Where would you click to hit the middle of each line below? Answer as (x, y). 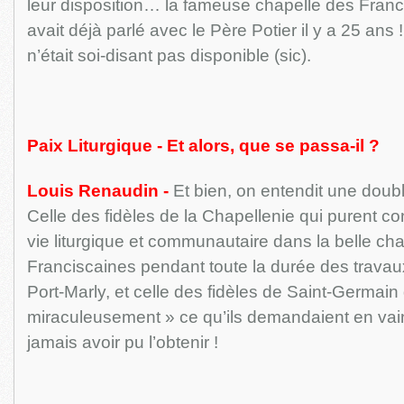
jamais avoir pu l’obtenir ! (122, 342)
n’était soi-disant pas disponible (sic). (169, 55)
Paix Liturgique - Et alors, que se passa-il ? (203, 146)
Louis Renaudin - (97, 191)
